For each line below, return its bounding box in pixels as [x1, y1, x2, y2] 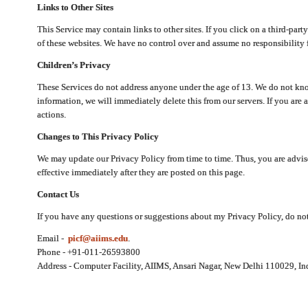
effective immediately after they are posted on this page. [36, 166, 245, 177]
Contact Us [36, 188, 79, 199]
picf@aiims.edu [67, 232, 128, 243]
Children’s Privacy [36, 59, 111, 70]
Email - [36, 232, 68, 243]
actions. [36, 109, 66, 120]
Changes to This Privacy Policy [36, 131, 159, 142]
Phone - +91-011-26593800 [36, 246, 140, 257]
